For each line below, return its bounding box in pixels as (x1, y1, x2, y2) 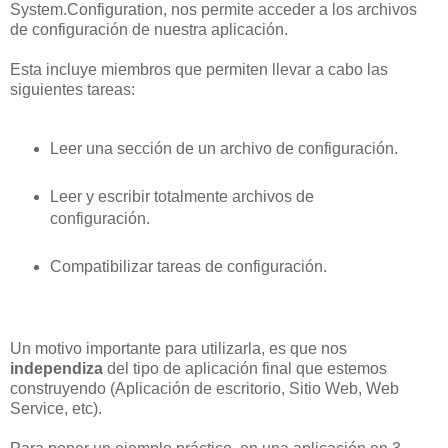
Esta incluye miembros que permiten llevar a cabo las (10, 60, 388, 78)
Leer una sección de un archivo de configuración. (49, 139, 398, 157)
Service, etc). (10, 400, 102, 418)
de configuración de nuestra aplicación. (10, 20, 288, 38)
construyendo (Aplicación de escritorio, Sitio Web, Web (10, 380, 399, 398)
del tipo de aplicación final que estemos (107, 360, 387, 378)
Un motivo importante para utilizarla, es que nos (10, 340, 347, 358)
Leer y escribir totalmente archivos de (49, 187, 314, 205)
